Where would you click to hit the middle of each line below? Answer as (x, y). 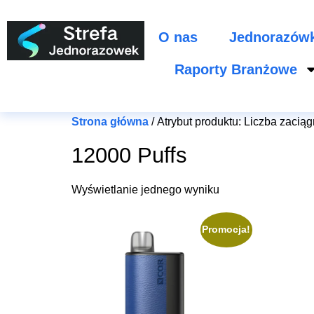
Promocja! (226, 229)
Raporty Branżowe (235, 69)
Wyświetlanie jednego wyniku (145, 190)
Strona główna (110, 122)
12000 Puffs (129, 155)
